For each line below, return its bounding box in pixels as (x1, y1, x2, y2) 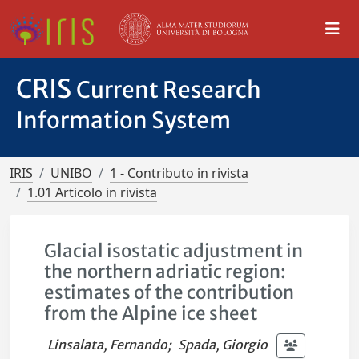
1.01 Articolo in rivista (27, 184, 157, 201)
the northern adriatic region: (44, 260, 287, 283)
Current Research (76, 75, 261, 104)
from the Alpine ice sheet (44, 302, 258, 325)
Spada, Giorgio (178, 336, 268, 353)
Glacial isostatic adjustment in (44, 240, 304, 262)
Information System (16, 106, 231, 135)
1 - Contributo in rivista (110, 164, 248, 182)
